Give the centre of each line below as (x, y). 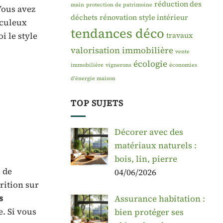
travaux (179, 35)
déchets (84, 17)
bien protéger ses (149, 212)
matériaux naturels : (155, 146)
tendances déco (117, 33)
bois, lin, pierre (146, 159)
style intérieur (164, 17)
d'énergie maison (93, 78)
